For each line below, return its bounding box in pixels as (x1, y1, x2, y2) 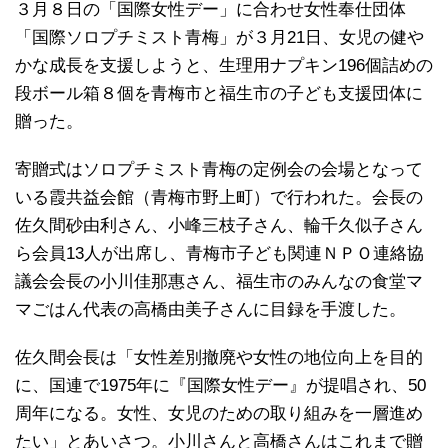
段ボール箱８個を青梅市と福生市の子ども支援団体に (15, 84, 423, 104)
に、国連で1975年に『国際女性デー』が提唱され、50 (15, 376, 426, 396)
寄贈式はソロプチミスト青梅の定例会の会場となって (15, 160, 423, 180)
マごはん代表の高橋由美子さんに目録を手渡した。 (15, 300, 406, 320)
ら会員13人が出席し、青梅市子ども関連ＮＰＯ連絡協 (15, 244, 424, 264)
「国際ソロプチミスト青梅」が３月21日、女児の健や (15, 28, 424, 48)
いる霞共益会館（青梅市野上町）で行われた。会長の (15, 188, 423, 208)
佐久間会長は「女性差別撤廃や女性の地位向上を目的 (15, 348, 423, 368)
